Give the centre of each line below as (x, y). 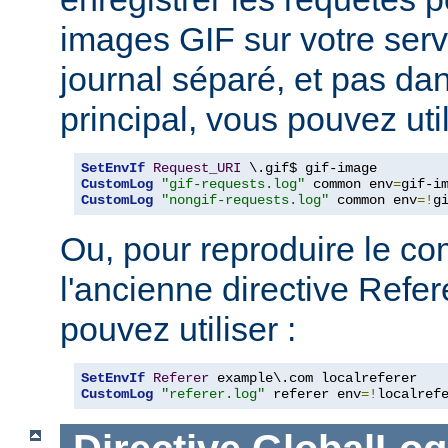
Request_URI (197, 167)
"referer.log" (213, 393)
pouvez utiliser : (178, 328)
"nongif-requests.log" (245, 199)
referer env (313, 393)
